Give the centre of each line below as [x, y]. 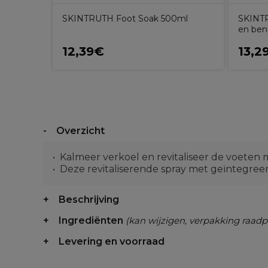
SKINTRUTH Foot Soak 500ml [125, 19]
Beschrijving [89, 200]
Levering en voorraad [112, 241]
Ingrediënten [92, 220]
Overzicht [80, 131]
